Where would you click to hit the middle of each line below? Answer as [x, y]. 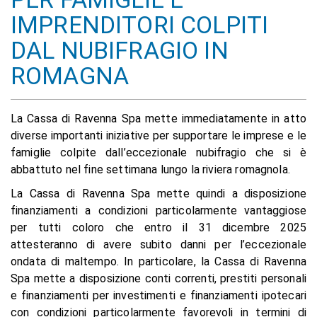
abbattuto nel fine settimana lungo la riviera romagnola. [150, 169]
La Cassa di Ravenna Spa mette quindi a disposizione [158, 194]
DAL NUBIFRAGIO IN [120, 50]
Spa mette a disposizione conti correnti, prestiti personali [158, 278]
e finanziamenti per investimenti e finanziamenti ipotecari [158, 295]
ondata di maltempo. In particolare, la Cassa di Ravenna [158, 261]
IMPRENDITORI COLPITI [140, 25]
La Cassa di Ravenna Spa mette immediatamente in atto [158, 119]
